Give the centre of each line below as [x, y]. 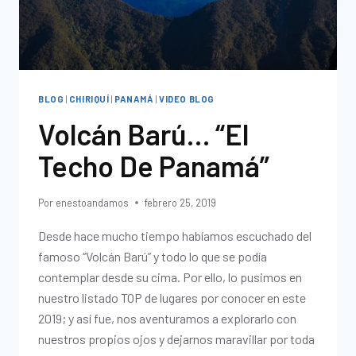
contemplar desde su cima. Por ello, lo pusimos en [170, 277]
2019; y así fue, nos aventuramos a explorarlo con [167, 318]
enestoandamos [93, 202]
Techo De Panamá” [154, 165]
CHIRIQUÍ [89, 99]
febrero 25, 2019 [181, 202]
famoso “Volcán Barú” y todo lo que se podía [153, 256]
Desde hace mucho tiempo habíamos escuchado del [175, 235]
